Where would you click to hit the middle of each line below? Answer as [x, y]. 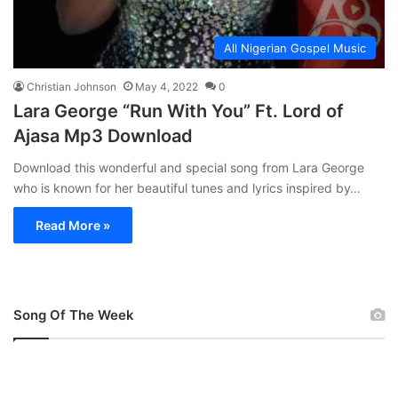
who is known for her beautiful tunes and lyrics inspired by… [187, 187]
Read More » [73, 225]
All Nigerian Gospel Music [295, 48]
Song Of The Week [74, 314]
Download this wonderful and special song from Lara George [189, 167]
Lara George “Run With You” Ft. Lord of [179, 111]
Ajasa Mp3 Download [103, 135]
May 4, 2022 [167, 86]
